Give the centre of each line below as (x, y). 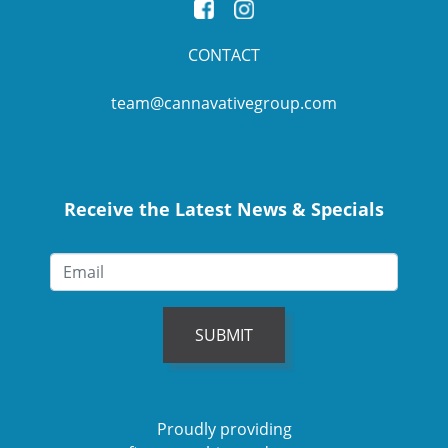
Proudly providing (224, 429)
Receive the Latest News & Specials (224, 209)
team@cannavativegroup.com (224, 103)
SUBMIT (224, 335)
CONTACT (224, 55)
